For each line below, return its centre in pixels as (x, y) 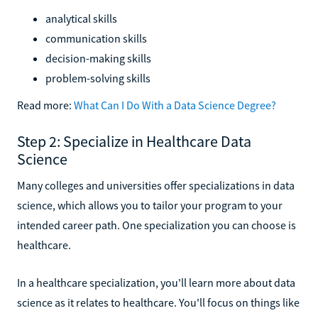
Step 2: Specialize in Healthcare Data (134, 141)
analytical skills (81, 18)
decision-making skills (98, 58)
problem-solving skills (98, 78)
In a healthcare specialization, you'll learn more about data (156, 282)
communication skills (96, 38)
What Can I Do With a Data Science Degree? (175, 105)
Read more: (45, 105)
